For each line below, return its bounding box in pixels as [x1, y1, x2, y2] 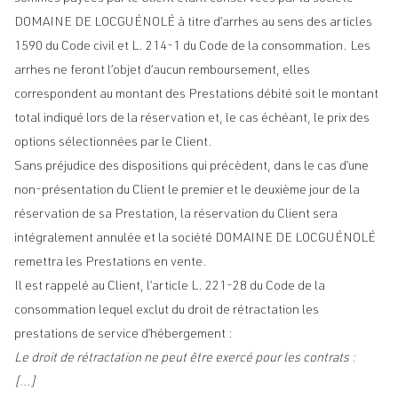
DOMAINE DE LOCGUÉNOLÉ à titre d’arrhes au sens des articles [14, 17, 372, 29]
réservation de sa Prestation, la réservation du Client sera [14, 209, 338, 221]
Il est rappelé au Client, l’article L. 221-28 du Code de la [14, 281, 325, 293]
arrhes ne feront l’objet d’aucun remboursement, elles [14, 65, 310, 77]
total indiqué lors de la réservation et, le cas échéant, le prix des [14, 113, 370, 125]
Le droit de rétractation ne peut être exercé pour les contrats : [14, 353, 355, 365]
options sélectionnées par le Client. [14, 137, 212, 149]
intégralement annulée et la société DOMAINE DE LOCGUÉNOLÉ [14, 233, 376, 245]
